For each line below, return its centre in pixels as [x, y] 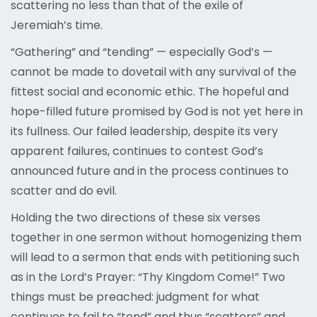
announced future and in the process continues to [150, 171]
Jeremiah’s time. [57, 25]
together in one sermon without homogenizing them [156, 238]
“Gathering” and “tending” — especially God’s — [142, 52]
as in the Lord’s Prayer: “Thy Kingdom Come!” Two [148, 277]
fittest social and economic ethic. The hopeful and [150, 92]
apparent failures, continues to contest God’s [137, 151]
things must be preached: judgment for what [135, 297]
